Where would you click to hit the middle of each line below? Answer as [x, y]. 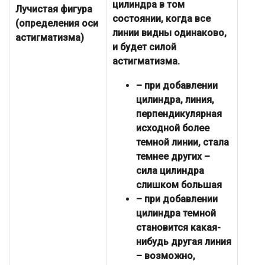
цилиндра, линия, [175, 100]
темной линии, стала [182, 143]
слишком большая [179, 185]
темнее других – [173, 157]
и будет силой [144, 47]
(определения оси [57, 24]
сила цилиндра [170, 171]
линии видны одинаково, [169, 33]
